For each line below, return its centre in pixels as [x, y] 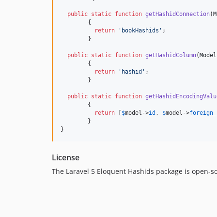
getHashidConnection [178, 14]
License [66, 158]
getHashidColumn [171, 55]
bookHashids [140, 31]
